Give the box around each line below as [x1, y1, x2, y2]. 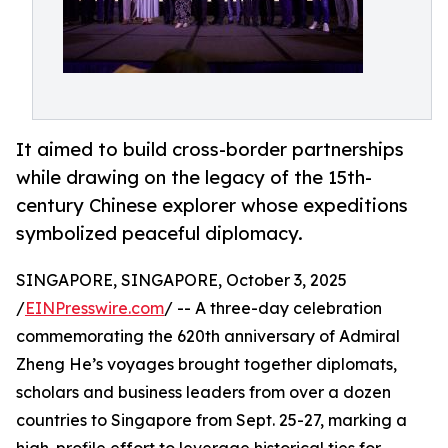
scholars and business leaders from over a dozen [16, 382, 391, 403]
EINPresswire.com [25, 298, 164, 319]
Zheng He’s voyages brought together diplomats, [16, 354, 397, 375]
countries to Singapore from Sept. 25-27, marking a [16, 410, 407, 431]
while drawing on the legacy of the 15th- [16, 166, 372, 189]
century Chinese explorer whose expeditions [16, 194, 408, 217]
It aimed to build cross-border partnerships [16, 138, 404, 161]
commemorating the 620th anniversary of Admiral [16, 326, 400, 347]
